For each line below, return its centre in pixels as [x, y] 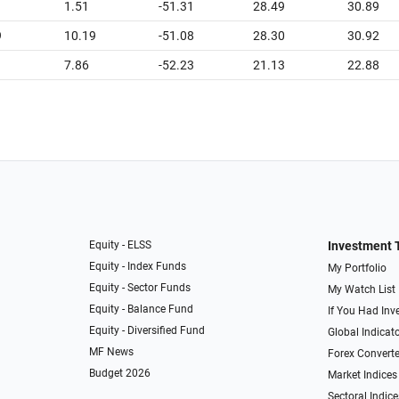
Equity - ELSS [121, 245]
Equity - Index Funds [138, 266]
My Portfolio [357, 268]
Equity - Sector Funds [140, 288]
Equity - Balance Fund [142, 309]
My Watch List [361, 289]
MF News [112, 352]
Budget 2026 [120, 373]
